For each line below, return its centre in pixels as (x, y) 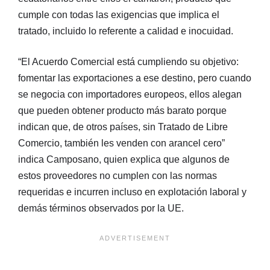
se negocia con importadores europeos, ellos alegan (130, 95)
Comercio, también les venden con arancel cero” (121, 143)
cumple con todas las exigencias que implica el (119, 15)
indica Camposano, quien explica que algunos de (124, 160)
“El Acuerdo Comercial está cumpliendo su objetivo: (128, 62)
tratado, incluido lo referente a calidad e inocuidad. (126, 31)
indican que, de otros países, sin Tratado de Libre (123, 127)
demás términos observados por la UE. (101, 209)
